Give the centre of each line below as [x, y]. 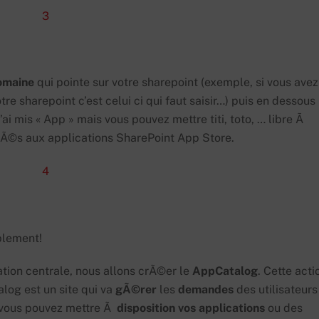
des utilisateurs [276, 290]
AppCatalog [225, 271]
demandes [206, 290]
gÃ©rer [136, 290]
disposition [146, 308]
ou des [284, 308]
